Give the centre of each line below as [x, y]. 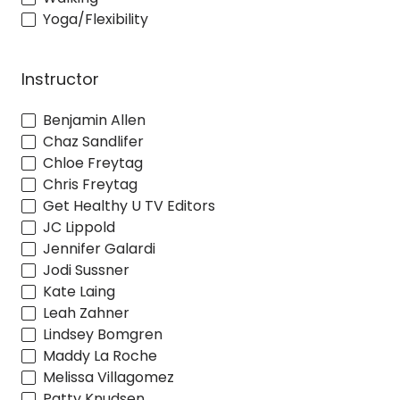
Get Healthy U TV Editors [129, 205]
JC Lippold [79, 227]
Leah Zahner [86, 312]
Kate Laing [79, 291]
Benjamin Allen [94, 120]
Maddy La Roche [100, 355]
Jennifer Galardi [99, 248]
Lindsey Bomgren [103, 334]
